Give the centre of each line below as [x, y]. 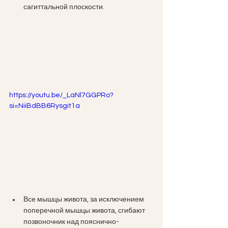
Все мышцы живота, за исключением [84, 199]
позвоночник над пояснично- [71, 222]
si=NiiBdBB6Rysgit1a [45, 106]
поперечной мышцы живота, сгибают [85, 210]
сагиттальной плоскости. [64, 7]
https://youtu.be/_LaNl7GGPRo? [61, 95]
